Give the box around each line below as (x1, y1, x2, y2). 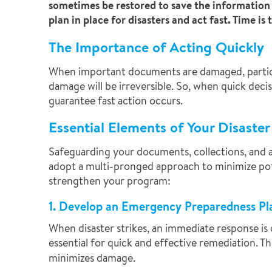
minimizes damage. (49, 250, 135, 265)
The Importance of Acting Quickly (49, 37, 264, 57)
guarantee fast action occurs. (49, 93, 183, 107)
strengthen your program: (49, 173, 171, 188)
